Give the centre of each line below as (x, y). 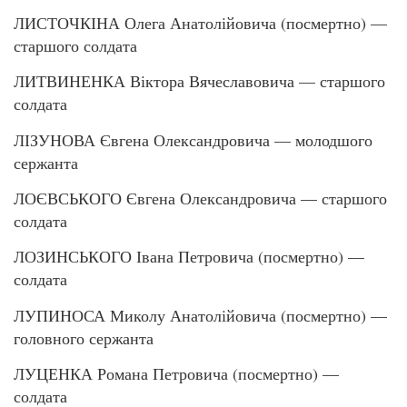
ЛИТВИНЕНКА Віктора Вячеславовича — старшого (199, 81)
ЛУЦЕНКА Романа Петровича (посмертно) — (176, 374)
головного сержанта (84, 338)
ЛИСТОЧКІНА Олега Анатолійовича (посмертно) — (200, 22)
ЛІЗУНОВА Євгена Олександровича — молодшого (193, 139)
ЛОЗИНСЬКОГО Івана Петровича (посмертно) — (189, 257)
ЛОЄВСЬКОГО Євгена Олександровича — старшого (200, 198)
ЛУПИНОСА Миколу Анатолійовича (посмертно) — (200, 315)
